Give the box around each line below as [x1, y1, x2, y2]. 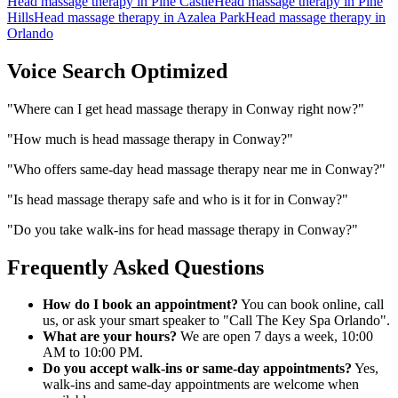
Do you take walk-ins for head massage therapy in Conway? [13, 221, 352, 237]
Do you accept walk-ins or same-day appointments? [43, 361, 352, 377]
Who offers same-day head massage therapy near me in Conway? [13, 161, 379, 177]
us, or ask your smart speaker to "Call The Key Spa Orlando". [43, 313, 390, 329]
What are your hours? [43, 329, 177, 345]
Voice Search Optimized [7, 59, 227, 83]
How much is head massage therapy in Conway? [13, 131, 287, 147]
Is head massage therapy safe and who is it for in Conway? [13, 191, 342, 207]
